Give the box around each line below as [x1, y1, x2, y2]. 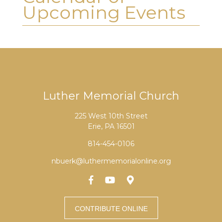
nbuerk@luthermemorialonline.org [51, 157, 171, 166]
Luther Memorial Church [43, 89, 179, 103]
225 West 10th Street [74, 111, 148, 120]
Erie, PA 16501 [87, 122, 135, 131]
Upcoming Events [22, 1, 185, 23]
